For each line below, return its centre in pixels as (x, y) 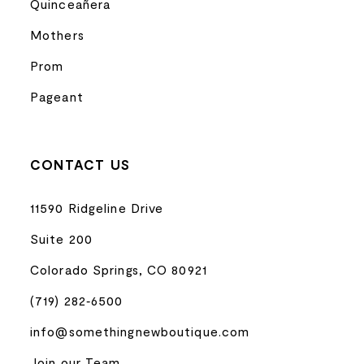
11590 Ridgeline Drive (97, 207)
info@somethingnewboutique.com (140, 331)
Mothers (57, 34)
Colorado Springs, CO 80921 (119, 269)
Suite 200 (62, 238)
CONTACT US (80, 165)
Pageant (57, 96)
